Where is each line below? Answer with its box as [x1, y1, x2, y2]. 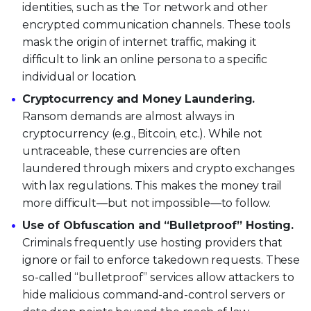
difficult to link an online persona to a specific [22, 53, 268, 67]
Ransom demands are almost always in [22, 110, 235, 124]
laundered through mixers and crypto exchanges [22, 162, 295, 176]
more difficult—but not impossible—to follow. [22, 196, 271, 210]
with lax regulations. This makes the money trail [22, 179, 283, 193]
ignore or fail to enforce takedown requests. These [22, 253, 300, 267]
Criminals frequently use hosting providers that [22, 236, 283, 250]
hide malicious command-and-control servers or [22, 288, 285, 302]
